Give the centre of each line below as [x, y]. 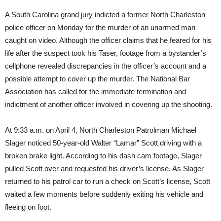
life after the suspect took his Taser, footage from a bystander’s [106, 53]
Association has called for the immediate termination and [95, 92]
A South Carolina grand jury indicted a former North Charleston [105, 15]
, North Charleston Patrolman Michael [136, 130]
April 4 [65, 130]
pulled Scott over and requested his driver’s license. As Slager [104, 169]
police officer [26, 28]
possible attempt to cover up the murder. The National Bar [97, 79]
